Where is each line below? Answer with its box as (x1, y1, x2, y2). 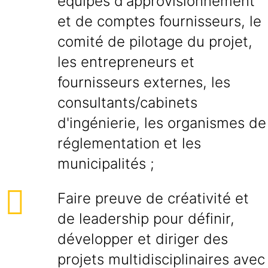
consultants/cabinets (57, 94, 197, 111)
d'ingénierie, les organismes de (57, 114, 266, 132)
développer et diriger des (57, 230, 228, 248)
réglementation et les (57, 135, 201, 152)
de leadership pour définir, (57, 210, 234, 227)
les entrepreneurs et (57, 53, 194, 71)
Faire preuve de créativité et (57, 190, 249, 207)
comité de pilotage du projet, (57, 33, 252, 50)
